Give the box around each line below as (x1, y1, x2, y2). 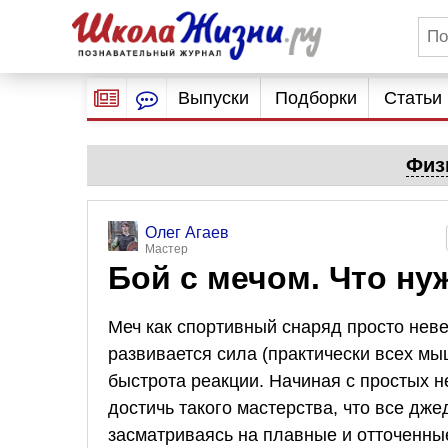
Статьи (383, 88, 442, 108)
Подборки (275, 88, 358, 108)
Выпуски (177, 88, 249, 108)
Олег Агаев (145, 224, 229, 241)
